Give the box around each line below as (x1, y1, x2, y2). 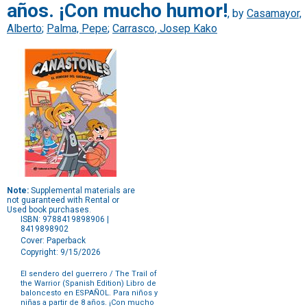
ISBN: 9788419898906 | (21, 214, 109, 225)
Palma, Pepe (47, 22, 108, 36)
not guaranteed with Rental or (7, 195, 119, 206)
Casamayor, (247, 7, 302, 21)
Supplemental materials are (29, 186, 135, 196)
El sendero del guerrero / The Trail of (21, 269, 157, 279)
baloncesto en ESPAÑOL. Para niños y (21, 288, 158, 298)
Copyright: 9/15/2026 (21, 247, 101, 258)
